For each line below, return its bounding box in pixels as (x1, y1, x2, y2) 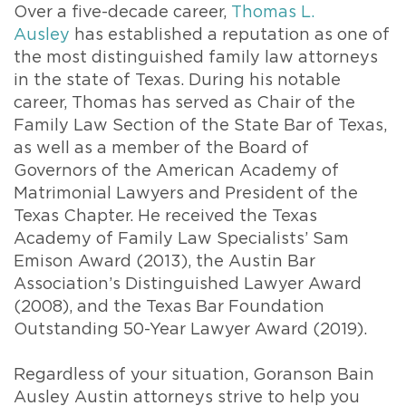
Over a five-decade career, (14, 5, 231, 21)
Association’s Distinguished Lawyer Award (14, 276, 362, 293)
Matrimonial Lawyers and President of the (14, 186, 358, 202)
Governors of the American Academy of (14, 163, 339, 179)
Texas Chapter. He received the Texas (14, 208, 317, 225)
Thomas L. (231, 5, 314, 21)
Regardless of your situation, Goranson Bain (14, 367, 374, 383)
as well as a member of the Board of (14, 140, 309, 157)
